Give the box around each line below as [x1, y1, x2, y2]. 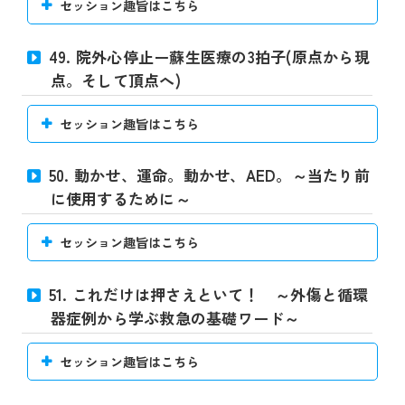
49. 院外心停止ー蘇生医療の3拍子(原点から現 [48, 45, 370, 69]
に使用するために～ [50, 187, 191, 211]
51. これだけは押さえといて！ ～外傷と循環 [48, 282, 369, 306]
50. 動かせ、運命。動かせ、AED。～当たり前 [48, 164, 370, 187]
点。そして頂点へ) [50, 69, 181, 92]
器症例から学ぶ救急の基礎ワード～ [50, 306, 300, 329]
